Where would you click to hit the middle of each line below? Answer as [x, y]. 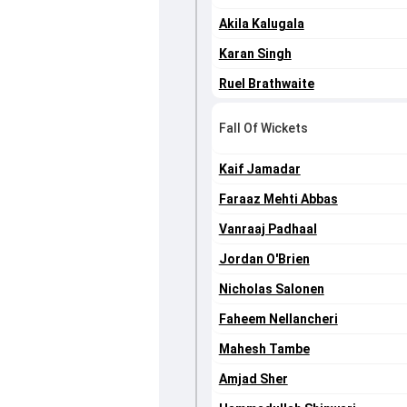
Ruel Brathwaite [266, 84]
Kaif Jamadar [259, 169]
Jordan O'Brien [264, 259]
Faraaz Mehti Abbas [278, 199]
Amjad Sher [253, 379]
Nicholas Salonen [271, 289]
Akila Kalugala [261, 24]
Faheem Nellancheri [278, 319]
